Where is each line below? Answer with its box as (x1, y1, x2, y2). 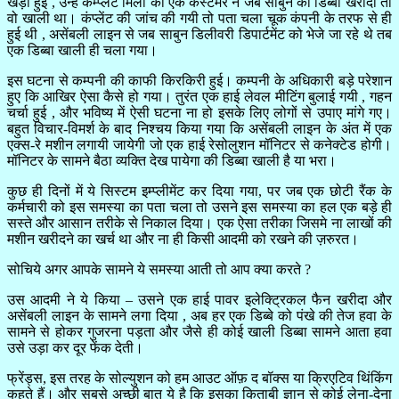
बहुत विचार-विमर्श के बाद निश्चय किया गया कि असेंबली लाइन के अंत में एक (7, 120, 392, 136)
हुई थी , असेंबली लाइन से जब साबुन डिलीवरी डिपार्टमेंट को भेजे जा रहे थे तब (7, 26, 392, 42)
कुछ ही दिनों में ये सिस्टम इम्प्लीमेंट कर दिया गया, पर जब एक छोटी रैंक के (7, 183, 392, 199)
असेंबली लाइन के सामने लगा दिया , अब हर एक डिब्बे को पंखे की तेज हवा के (7, 307, 392, 323)
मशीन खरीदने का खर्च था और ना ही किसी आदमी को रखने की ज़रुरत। (7, 231, 359, 247)
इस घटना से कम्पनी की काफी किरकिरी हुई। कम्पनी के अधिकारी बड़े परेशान (7, 72, 392, 88)
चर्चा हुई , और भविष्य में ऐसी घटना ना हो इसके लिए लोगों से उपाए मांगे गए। (7, 104, 392, 120)
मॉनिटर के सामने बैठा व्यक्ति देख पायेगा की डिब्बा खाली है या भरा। (7, 152, 337, 168)
